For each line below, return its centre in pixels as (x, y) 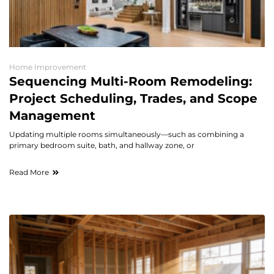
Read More (29, 172)
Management (52, 115)
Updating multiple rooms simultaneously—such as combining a (127, 134)
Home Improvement (48, 67)
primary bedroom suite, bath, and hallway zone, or (102, 145)
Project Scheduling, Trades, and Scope (133, 98)
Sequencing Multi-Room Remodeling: (131, 81)
